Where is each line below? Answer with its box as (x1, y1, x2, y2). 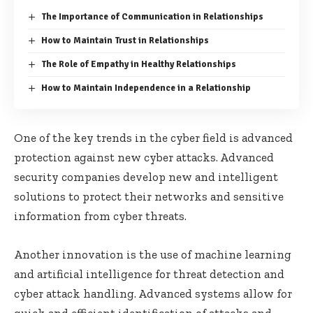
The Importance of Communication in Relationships (41, 10, 263, 22)
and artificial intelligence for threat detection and (14, 266, 284, 281)
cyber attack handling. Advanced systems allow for (14, 286, 292, 300)
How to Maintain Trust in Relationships (41, 34, 209, 46)
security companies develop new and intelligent (14, 169, 278, 184)
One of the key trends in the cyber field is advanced (14, 130, 293, 145)
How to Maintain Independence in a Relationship (41, 82, 251, 94)
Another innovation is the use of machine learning (14, 247, 291, 261)
